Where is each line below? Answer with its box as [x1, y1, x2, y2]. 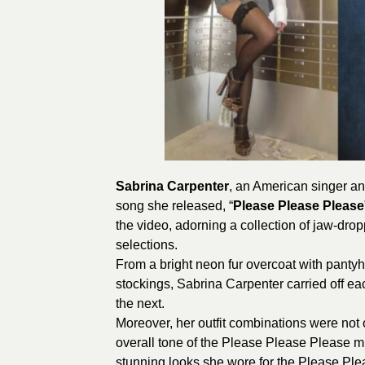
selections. [116, 237, 178, 252]
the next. [116, 296, 165, 310]
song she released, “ [116, 198, 233, 213]
